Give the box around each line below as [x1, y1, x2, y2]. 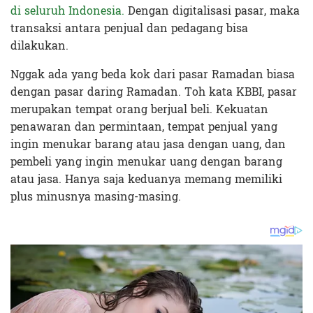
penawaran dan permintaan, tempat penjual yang [10, 116, 277, 137]
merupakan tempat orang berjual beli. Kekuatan [10, 99, 268, 119]
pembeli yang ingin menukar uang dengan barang [10, 151, 282, 172]
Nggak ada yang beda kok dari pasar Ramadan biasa [10, 64, 295, 85]
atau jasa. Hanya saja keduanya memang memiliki [10, 168, 282, 189]
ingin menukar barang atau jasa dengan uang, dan [10, 133, 286, 154]
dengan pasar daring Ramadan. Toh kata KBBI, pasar [10, 81, 297, 102]
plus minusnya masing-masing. [10, 186, 181, 207]
